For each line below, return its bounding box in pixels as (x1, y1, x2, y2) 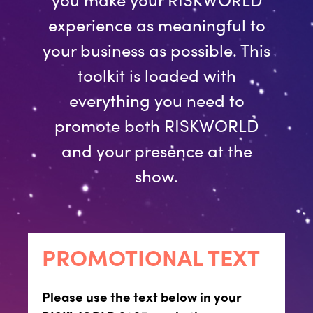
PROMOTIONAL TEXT (42, 241, 260, 273)
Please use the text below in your (42, 287, 242, 306)
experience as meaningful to (48, 13, 265, 36)
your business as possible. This (43, 38, 270, 61)
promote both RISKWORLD (54, 113, 259, 137)
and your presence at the (61, 138, 252, 162)
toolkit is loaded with (77, 63, 236, 87)
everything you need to (68, 88, 245, 112)
